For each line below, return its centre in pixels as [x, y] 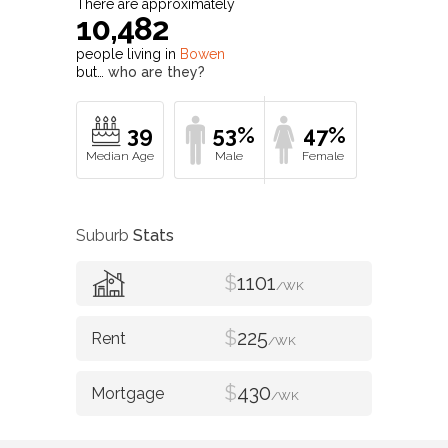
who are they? [156, 72]
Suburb [104, 235]
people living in [128, 54]
